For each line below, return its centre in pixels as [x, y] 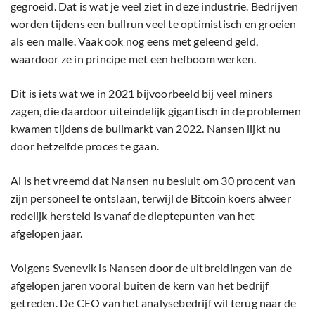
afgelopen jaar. [46, 233]
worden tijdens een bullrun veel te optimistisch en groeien [154, 24]
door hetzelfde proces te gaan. [85, 146]
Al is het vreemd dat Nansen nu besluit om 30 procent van [153, 181]
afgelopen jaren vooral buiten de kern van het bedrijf [140, 285]
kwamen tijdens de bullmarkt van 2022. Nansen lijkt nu [146, 129]
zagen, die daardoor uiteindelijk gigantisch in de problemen [156, 111]
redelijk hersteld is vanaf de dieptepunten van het [133, 216]
